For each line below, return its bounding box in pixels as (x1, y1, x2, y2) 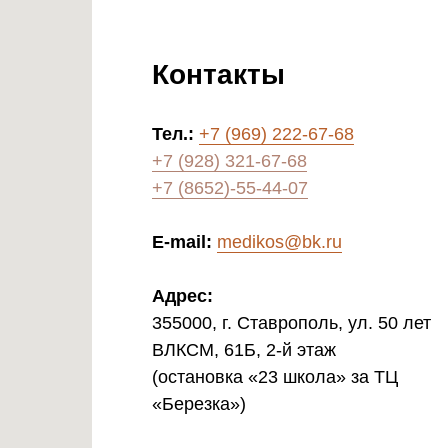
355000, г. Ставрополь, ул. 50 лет (152, 312, 431, 333)
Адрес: (152, 285, 213, 306)
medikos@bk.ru (217, 231, 342, 252)
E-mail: (152, 231, 217, 252)
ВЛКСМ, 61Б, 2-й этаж (152, 339, 336, 360)
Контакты (152, 58, 285, 90)
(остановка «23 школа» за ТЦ (152, 366, 398, 387)
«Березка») (152, 393, 246, 414)
